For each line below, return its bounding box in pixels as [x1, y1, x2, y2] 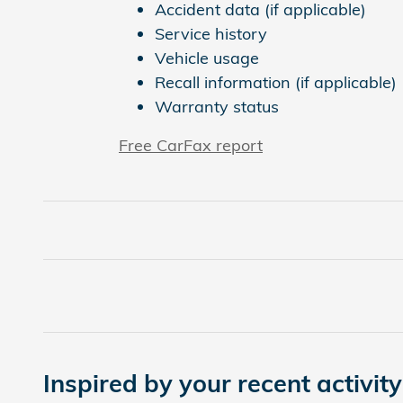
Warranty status [155, 95, 279, 117]
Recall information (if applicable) [155, 71, 397, 93]
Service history [155, 22, 267, 44]
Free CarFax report [119, 134, 263, 156]
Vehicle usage [155, 47, 259, 68]
